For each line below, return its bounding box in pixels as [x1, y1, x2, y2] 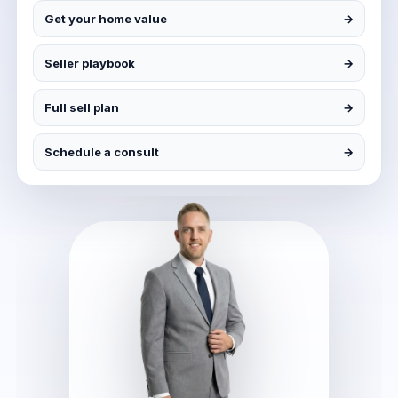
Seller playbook [44, 56, 135, 70]
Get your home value [44, 12, 167, 26]
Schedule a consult [44, 145, 159, 159]
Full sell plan [44, 100, 119, 115]
